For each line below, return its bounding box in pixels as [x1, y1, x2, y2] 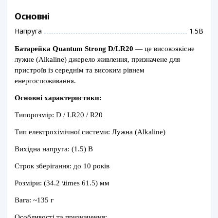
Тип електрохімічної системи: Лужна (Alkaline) [15, 128, 165, 136]
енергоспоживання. [15, 77, 76, 85]
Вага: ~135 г [15, 196, 54, 204]
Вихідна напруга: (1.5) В [15, 145, 93, 153]
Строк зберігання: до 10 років [15, 162, 109, 170]
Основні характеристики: [15, 94, 102, 102]
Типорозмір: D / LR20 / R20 [15, 111, 103, 119]
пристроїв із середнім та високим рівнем [15, 66, 145, 74]
